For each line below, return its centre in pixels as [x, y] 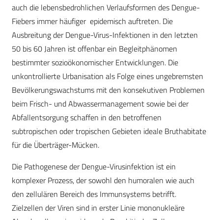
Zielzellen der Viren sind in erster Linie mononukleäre [98, 208]
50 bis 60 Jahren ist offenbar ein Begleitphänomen [95, 49]
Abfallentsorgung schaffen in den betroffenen [87, 118]
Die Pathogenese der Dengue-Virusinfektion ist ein [94, 167]
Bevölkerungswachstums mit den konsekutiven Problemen [108, 90]
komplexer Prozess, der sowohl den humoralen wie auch [103, 180]
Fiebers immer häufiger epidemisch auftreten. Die [92, 21]
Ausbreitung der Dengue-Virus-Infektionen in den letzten [105, 35]
